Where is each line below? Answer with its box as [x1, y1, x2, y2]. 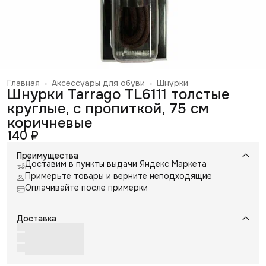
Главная [7, 78, 40, 88]
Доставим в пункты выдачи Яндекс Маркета [25, 159, 207, 169]
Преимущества [17, 150, 78, 161]
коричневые [7, 114, 92, 132]
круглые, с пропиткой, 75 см [7, 100, 209, 118]
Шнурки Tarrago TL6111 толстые [7, 85, 229, 103]
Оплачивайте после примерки [25, 182, 148, 193]
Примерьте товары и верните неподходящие [25, 170, 212, 181]
